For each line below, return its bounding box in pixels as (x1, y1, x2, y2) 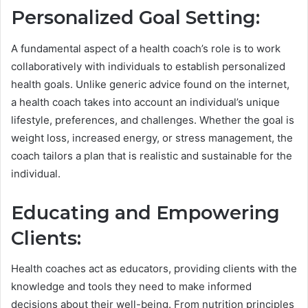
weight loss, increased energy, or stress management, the (11, 131, 293, 144)
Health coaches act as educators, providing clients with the (11, 262, 297, 276)
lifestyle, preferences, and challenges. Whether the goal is (11, 113, 294, 126)
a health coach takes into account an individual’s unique (11, 95, 280, 109)
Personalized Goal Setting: (11, 6, 260, 30)
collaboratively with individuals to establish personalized (11, 59, 285, 73)
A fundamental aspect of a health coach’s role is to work (11, 41, 280, 55)
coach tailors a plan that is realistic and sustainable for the (11, 148, 292, 162)
